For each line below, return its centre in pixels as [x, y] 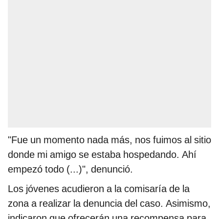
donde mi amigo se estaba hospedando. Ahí [102, 155]
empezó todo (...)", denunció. [70, 169]
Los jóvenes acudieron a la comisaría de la [99, 189]
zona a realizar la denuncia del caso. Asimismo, [109, 204]
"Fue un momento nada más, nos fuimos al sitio [109, 140]
